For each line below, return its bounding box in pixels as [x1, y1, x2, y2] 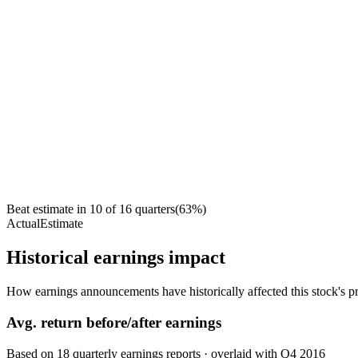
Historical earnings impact [6, 247, 225, 268]
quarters [135, 202, 175, 217]
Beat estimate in [6, 202, 86, 217]
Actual [6, 217, 40, 231]
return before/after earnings [37, 313, 221, 331]
